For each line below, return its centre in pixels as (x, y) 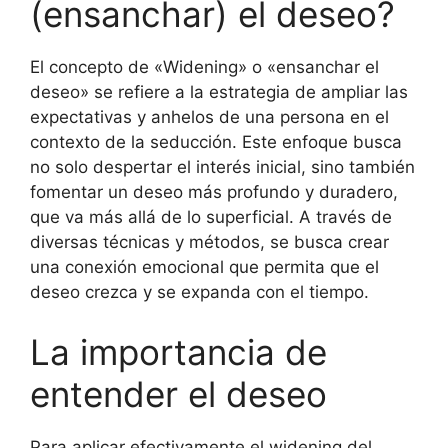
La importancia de (178, 351)
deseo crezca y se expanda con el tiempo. (199, 292)
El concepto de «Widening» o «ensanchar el (204, 67)
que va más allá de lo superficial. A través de (211, 217)
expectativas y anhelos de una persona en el (209, 117)
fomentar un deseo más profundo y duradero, (214, 192)
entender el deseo (178, 393)
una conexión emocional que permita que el (204, 267)
